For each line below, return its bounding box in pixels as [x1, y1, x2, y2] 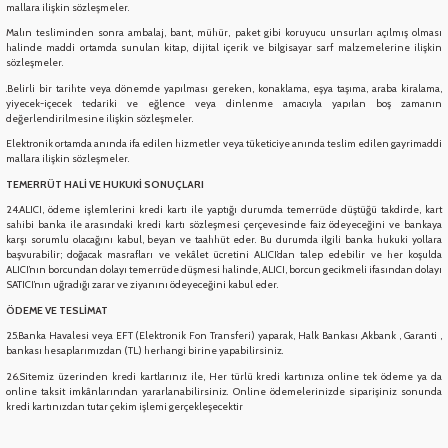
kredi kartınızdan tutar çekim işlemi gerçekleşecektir [6, 399, 243, 413]
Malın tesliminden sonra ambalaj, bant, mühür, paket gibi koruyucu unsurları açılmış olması [6, 26, 442, 40]
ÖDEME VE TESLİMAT [6, 303, 108, 317]
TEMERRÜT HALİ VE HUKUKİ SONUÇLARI [6, 177, 204, 191]
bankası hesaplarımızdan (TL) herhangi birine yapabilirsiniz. [6, 344, 283, 358]
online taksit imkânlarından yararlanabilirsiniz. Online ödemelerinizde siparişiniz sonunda [6, 384, 442, 398]
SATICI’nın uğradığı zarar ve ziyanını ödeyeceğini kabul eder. [6, 278, 278, 292]
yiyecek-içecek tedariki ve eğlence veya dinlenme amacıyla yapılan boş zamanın [6, 96, 442, 110]
